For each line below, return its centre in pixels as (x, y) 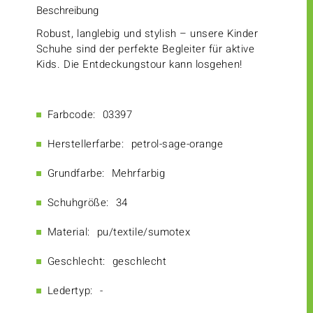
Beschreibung (67, 11)
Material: (68, 232)
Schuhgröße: (78, 203)
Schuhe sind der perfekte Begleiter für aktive (145, 49)
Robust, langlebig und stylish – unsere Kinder (147, 34)
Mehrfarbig (138, 174)
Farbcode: (71, 115)
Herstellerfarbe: (86, 144)
